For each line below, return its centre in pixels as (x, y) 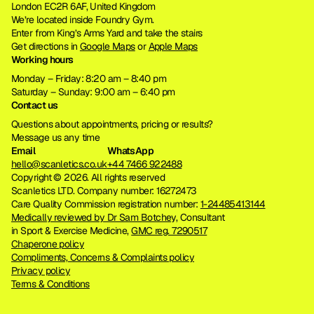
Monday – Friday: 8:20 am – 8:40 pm (89, 78)
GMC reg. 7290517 (169, 231)
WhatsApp (130, 151)
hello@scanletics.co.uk (59, 164)
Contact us (35, 105)
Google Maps (107, 46)
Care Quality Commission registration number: (106, 204)
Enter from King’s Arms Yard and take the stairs (107, 33)
